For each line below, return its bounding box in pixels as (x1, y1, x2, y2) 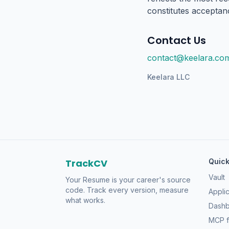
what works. (65, 196, 105, 204)
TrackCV (65, 157, 107, 170)
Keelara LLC (147, 73, 190, 81)
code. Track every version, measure (65, 186, 189, 194)
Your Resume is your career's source (65, 175, 191, 184)
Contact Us (147, 33, 206, 48)
